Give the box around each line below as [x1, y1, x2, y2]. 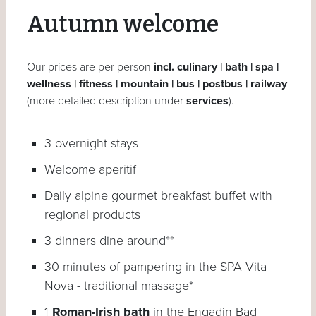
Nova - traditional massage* [44, 277, 193, 293]
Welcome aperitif [44, 161, 136, 177]
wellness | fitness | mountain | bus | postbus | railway [26, 76, 287, 91]
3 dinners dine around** [44, 232, 174, 248]
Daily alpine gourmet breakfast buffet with [44, 187, 272, 203]
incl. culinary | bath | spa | [153, 59, 279, 74]
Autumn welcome [26, 10, 219, 37]
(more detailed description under [26, 93, 186, 108]
